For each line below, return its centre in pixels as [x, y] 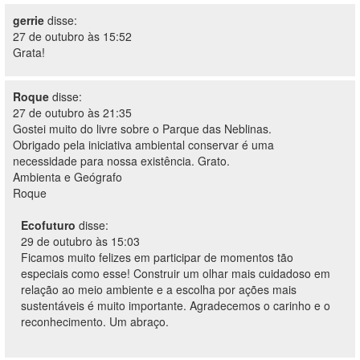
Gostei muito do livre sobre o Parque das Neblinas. [142, 129]
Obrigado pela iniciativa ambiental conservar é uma [143, 145]
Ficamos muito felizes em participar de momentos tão [157, 257]
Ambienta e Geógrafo [67, 177]
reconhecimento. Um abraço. [95, 321]
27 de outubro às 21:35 [72, 112]
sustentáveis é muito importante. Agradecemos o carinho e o [176, 305]
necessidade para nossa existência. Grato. [121, 161]
